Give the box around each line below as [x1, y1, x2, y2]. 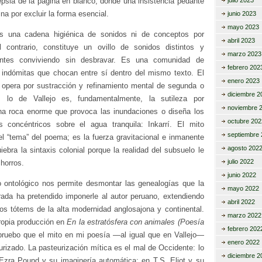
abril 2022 [227, 198, 255, 205]
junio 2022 [227, 171, 256, 178]
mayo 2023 [227, 23, 259, 30]
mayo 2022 [227, 185, 259, 192]
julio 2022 [227, 158, 254, 165]
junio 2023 [227, 10, 256, 17]
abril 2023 [227, 37, 255, 44]
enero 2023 [227, 77, 260, 84]
